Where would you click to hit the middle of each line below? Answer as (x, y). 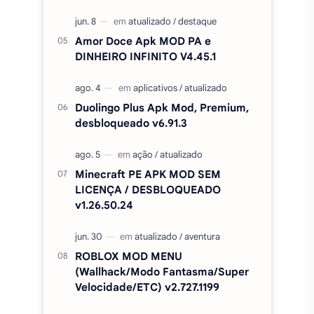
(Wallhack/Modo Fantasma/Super (162, 271)
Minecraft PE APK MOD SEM (148, 174)
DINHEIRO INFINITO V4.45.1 (145, 56)
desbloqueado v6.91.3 (131, 123)
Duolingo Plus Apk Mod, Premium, (162, 107)
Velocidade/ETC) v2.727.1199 (147, 287)
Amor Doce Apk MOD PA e (143, 41)
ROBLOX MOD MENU (128, 256)
